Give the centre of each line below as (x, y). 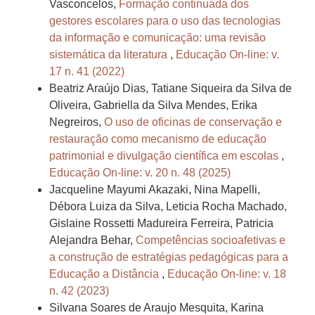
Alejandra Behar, (92, 240)
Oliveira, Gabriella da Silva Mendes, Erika (153, 105)
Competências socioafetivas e (211, 240)
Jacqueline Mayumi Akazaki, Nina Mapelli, (155, 190)
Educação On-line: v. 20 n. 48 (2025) (140, 173)
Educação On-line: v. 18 (227, 274)
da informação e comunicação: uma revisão (157, 38)
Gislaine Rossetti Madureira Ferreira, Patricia (161, 224)
